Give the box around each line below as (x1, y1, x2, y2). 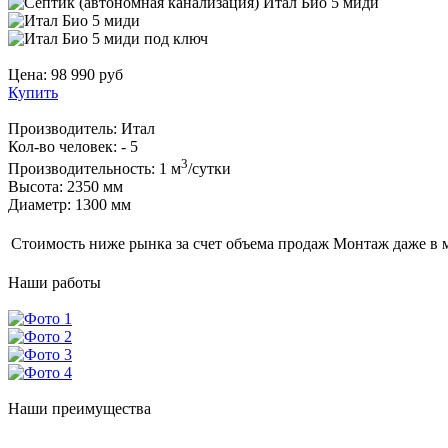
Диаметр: (8, 196, 71, 214)
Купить (8, 83, 58, 101)
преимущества (48, 400, 151, 418)
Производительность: (8, 160, 155, 178)
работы (48, 274, 101, 292)
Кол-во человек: (8, 137, 121, 155)
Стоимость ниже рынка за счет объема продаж (11, 235, 329, 253)
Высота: (8, 178, 63, 196)
